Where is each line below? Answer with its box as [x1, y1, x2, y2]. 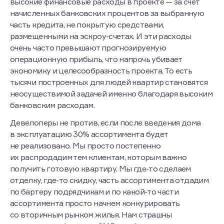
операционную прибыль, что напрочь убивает [10, 54, 182, 64]
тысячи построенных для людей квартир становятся [10, 77, 207, 87]
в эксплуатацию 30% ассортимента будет [10, 129, 168, 139]
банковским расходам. [10, 100, 95, 110]
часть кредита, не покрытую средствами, [10, 19, 164, 30]
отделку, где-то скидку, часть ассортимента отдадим [10, 175, 208, 185]
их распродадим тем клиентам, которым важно [10, 152, 187, 162]
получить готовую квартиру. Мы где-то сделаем [10, 163, 191, 174]
